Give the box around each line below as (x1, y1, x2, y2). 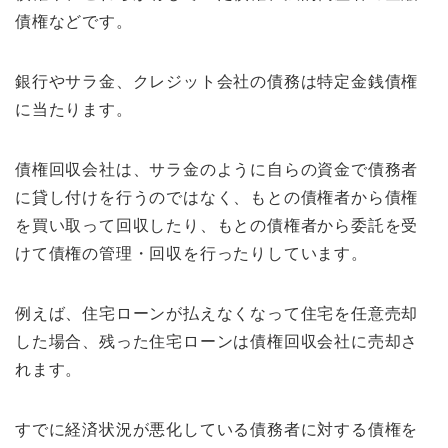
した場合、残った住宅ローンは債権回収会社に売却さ (15, 333, 419, 351)
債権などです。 (15, 13, 133, 31)
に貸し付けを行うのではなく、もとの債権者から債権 (15, 189, 419, 207)
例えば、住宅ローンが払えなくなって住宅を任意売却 (15, 305, 419, 323)
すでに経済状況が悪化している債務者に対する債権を (15, 421, 419, 439)
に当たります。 (15, 101, 133, 119)
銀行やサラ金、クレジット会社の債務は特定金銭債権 (15, 73, 419, 91)
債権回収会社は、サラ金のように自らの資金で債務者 (15, 161, 419, 179)
